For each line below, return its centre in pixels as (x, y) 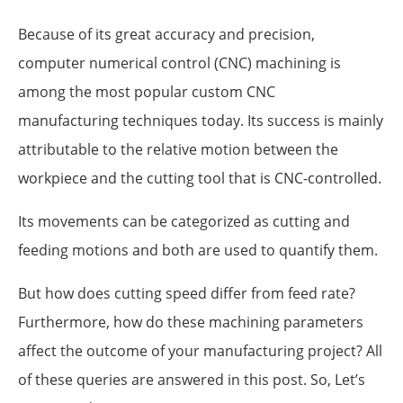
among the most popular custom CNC (147, 91)
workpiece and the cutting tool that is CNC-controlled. (200, 178)
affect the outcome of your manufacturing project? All (200, 350)
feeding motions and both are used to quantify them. (198, 250)
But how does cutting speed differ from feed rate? (187, 293)
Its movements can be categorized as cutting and (184, 221)
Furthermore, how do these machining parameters (191, 322)
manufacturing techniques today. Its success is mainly (201, 120)
